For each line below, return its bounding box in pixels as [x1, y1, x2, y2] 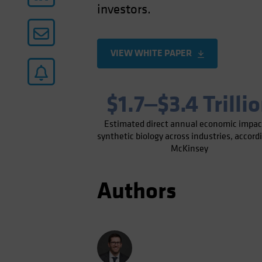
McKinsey [171, 142, 209, 154]
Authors [97, 177, 177, 205]
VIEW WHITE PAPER [111, 47, 192, 59]
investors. [97, 1, 154, 18]
